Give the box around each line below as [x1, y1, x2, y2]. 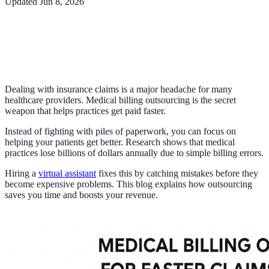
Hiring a [5, 168, 38, 178]
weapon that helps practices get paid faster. [5, 105, 166, 116]
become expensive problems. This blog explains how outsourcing [5, 178, 252, 189]
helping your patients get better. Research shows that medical [5, 136, 235, 147]
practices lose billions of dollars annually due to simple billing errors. [5, 147, 264, 158]
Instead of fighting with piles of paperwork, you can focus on [5, 125, 236, 136]
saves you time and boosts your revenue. [5, 189, 158, 200]
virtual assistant [38, 168, 96, 178]
